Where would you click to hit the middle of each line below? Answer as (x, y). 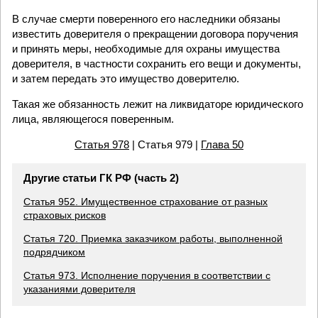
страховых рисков (65, 215)
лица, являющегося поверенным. (93, 119)
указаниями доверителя (79, 289)
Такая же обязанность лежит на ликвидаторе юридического (158, 104)
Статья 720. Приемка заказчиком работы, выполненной (153, 239)
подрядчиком (54, 252)
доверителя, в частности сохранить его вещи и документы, (157, 64)
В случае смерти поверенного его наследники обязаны (146, 19)
